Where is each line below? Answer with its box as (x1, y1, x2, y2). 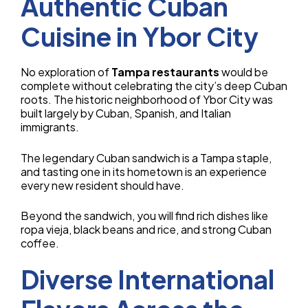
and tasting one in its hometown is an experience (21, 164, 267, 179)
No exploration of (21, 65, 111, 80)
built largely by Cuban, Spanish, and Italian (21, 106, 231, 121)
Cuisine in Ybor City (21, 21, 258, 53)
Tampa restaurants (111, 65, 219, 80)
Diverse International (21, 263, 274, 295)
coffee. (21, 235, 59, 250)
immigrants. (21, 120, 79, 135)
